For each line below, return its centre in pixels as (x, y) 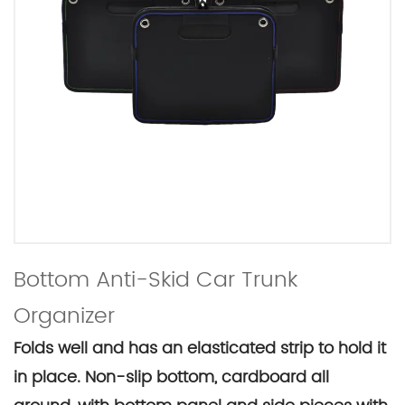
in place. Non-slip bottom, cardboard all (171, 377)
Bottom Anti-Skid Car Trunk (155, 280)
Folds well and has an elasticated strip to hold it (200, 348)
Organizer (64, 316)
